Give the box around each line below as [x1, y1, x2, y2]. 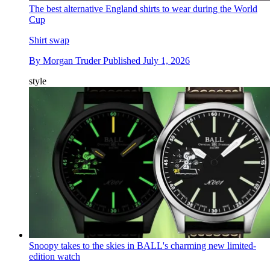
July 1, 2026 [143, 55, 190, 66]
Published [103, 55, 143, 66]
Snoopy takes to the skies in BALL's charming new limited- [29, 240, 256, 251]
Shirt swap [29, 34, 69, 45]
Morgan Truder [43, 55, 101, 66]
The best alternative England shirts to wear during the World [29, 3, 257, 14]
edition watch [29, 251, 80, 262]
